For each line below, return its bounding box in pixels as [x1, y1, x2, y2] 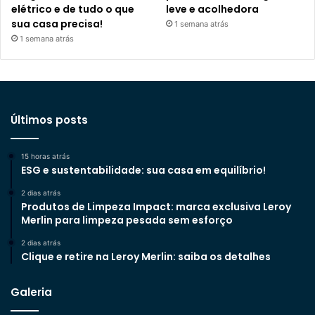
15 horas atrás [21, 151, 70, 160]
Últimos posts [11, 112, 88, 127]
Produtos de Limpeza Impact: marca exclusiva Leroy [21, 199, 291, 214]
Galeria [11, 284, 52, 300]
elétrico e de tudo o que [11, 1, 134, 16]
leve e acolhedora [166, 1, 259, 16]
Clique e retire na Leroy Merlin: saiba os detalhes [21, 249, 271, 264]
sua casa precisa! [11, 16, 103, 31]
